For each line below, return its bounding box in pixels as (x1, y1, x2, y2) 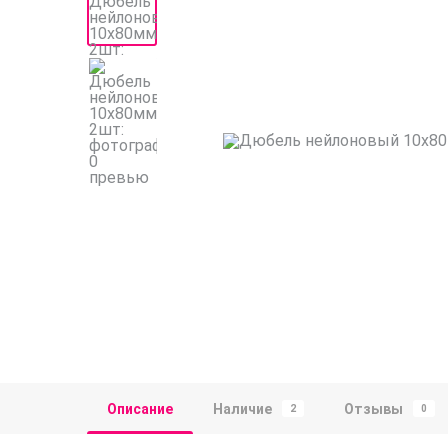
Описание (107, 400, 173, 417)
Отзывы (344, 400, 403, 417)
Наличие (213, 400, 272, 417)
